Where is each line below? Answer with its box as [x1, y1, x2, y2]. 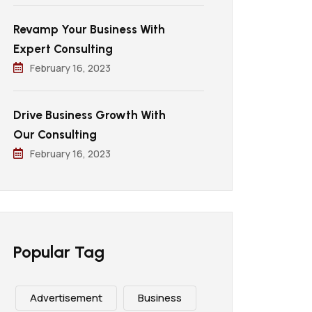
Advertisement [30, 290, 102, 305]
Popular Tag [13, 242, 104, 262]
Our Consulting [13, 127, 97, 141]
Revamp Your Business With [13, 22, 165, 36]
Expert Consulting [13, 42, 113, 56]
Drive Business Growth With [13, 108, 166, 122]
